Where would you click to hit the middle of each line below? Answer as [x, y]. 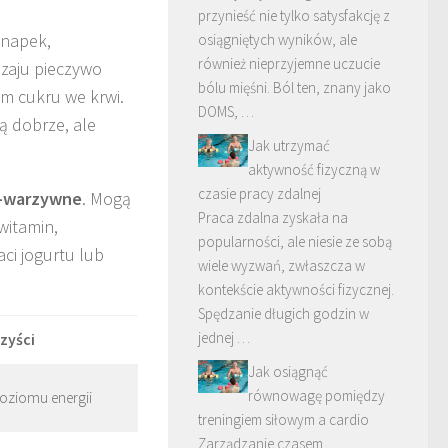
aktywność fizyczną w [314, 169]
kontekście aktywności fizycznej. [296, 289]
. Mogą [106, 199]
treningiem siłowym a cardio [283, 419]
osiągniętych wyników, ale [277, 39]
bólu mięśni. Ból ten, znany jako [294, 87]
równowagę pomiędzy [316, 395]
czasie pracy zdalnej [259, 193]
